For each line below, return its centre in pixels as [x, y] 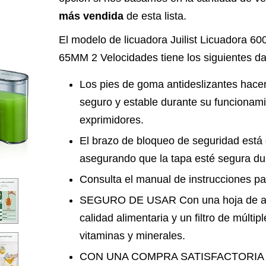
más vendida [91, 16]
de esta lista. [155, 16]
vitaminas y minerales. [132, 236]
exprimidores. [112, 120]
